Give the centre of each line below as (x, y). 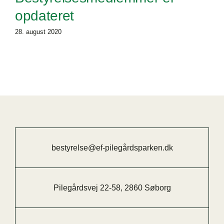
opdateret (44, 16)
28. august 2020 (38, 32)
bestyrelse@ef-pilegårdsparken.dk (112, 148)
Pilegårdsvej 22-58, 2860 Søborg (112, 188)
